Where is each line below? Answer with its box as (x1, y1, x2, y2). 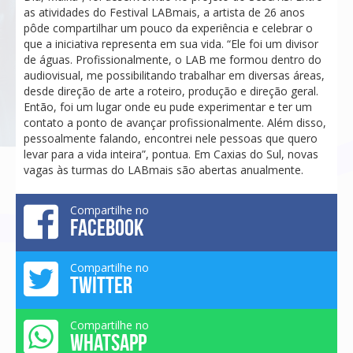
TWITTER (70, 271, 132, 298)
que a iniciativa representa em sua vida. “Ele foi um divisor (24, 35, 318, 51)
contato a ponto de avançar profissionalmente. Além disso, (24, 114, 326, 130)
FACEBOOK (70, 214, 143, 240)
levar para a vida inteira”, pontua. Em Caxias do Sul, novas (24, 146, 318, 162)
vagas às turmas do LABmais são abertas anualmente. (24, 162, 303, 177)
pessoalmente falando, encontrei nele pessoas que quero (24, 130, 318, 146)
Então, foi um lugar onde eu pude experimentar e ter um (24, 98, 312, 114)
